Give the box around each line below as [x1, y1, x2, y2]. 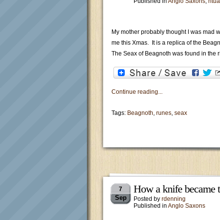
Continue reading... [111, 88, 163, 95]
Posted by [134, 195, 162, 202]
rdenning [162, 195, 186, 202]
